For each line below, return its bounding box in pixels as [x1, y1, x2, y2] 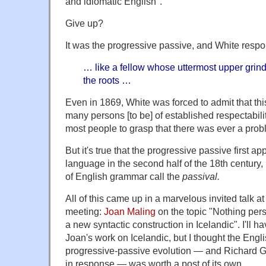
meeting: [65, 205, 104, 217]
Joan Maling [104, 205, 156, 217]
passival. [182, 170, 220, 182]
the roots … [83, 74, 131, 85]
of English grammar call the [65, 170, 182, 182]
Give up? [65, 17, 103, 28]
